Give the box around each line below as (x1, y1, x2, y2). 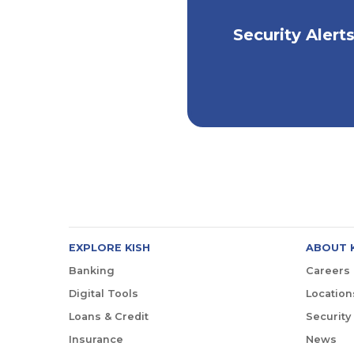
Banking (69, 264, 115, 277)
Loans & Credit (69, 310, 149, 322)
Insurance (69, 333, 123, 345)
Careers (306, 264, 350, 277)
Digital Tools (69, 287, 138, 299)
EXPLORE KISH (69, 241, 150, 254)
